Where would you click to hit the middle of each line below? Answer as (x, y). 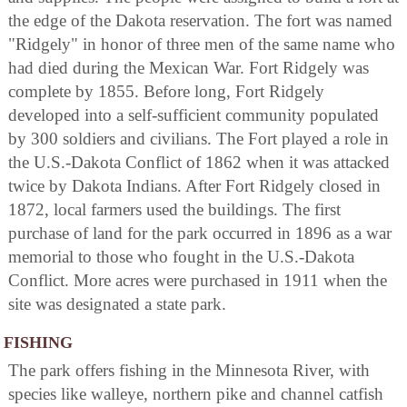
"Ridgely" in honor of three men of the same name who (202, 44)
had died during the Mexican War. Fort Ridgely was (189, 67)
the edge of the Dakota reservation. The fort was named (200, 20)
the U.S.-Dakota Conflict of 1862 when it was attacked (199, 162)
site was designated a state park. (117, 303)
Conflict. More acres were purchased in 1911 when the (198, 280)
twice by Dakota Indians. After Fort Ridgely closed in (194, 185)
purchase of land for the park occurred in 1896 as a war (200, 233)
